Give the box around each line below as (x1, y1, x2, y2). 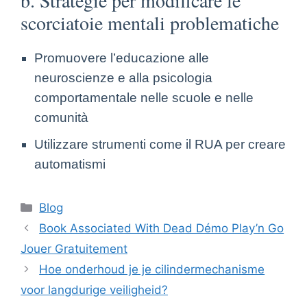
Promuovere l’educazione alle (34, 50, 209, 65)
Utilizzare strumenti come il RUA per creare (34, 136, 286, 151)
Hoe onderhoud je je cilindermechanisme (39, 262, 265, 276)
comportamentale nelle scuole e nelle (34, 90, 254, 105)
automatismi (34, 156, 106, 171)
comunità (34, 110, 88, 125)
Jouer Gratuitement (21, 241, 127, 256)
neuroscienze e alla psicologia (34, 70, 212, 85)
